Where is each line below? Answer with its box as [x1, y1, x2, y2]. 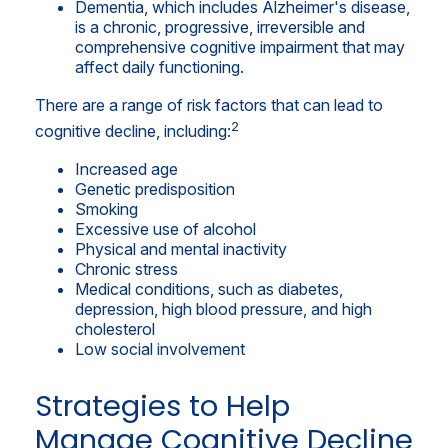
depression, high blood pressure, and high [75, 298, 372, 319]
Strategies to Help [35, 385, 290, 426]
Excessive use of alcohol [75, 218, 256, 239]
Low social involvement [75, 338, 245, 359]
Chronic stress [75, 258, 178, 279]
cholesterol [75, 318, 155, 339]
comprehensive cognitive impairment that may [75, 36, 405, 57]
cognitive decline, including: [35, 120, 231, 141]
